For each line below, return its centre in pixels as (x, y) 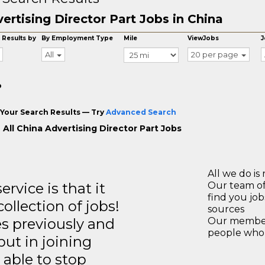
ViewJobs (203, 38)
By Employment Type (77, 38)
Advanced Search (141, 112)
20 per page (215, 54)
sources (226, 209)
